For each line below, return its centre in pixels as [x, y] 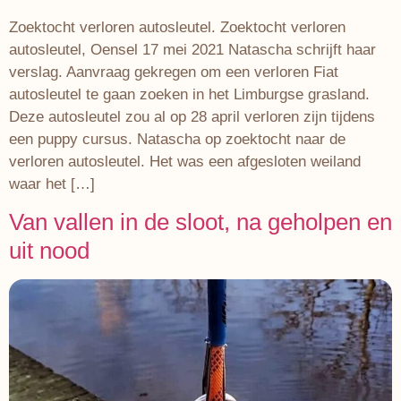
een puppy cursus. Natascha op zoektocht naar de [177, 139]
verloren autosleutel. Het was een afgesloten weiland [185, 161]
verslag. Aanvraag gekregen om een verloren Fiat [174, 72]
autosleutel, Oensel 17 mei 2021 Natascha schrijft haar [192, 49]
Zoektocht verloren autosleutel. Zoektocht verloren [177, 27]
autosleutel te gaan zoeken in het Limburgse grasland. [189, 94]
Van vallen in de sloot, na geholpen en [200, 222]
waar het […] [52, 183]
